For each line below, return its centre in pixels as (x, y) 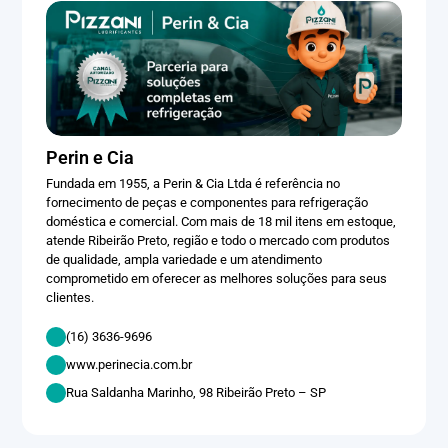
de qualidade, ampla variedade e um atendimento (184, 259)
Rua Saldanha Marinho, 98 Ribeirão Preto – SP (196, 393)
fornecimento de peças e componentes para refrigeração (207, 202)
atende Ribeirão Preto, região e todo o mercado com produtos (218, 240)
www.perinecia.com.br (129, 365)
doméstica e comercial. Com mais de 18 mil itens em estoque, (221, 221)
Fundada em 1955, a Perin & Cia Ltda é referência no (193, 183)
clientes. (70, 297)
